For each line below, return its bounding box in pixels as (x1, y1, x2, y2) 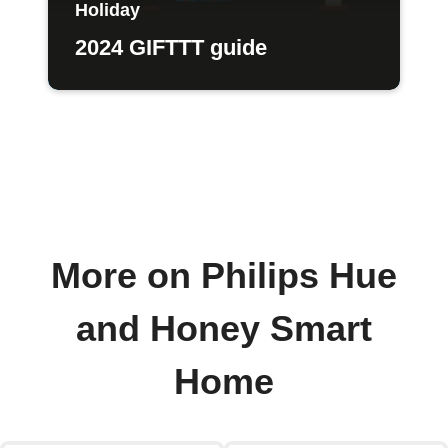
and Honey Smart (76, 308, 372, 349)
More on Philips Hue (51, 255, 397, 296)
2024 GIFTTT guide (74, 35, 267, 61)
